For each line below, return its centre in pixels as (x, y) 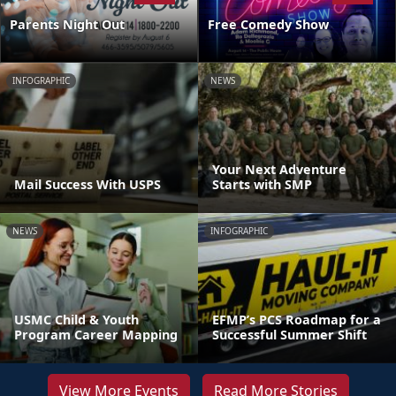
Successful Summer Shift (289, 334)
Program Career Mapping (96, 334)
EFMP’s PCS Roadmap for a (297, 319)
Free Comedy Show (268, 24)
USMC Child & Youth (76, 319)
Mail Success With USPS (88, 184)
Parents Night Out (67, 24)
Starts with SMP (262, 184)
